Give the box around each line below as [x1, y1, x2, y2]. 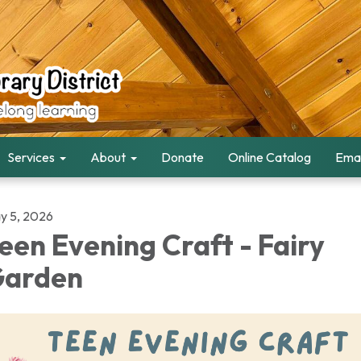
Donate [161, 149, 204, 165]
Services [7, 149, 55, 165]
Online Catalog [228, 149, 311, 165]
